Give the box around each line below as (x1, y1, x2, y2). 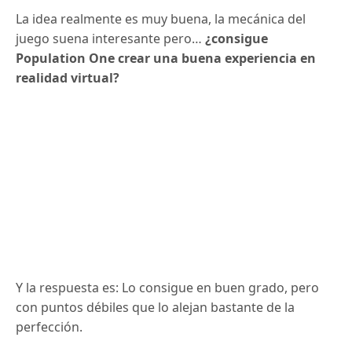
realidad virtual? (16, 69, 120, 86)
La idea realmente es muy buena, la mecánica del (16, 10, 306, 27)
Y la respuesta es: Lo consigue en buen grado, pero (16, 278, 320, 296)
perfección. (16, 317, 82, 335)
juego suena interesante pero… (16, 30, 206, 47)
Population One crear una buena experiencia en (16, 49, 317, 67)
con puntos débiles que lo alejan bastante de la (16, 298, 295, 316)
